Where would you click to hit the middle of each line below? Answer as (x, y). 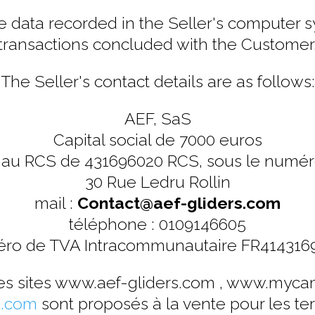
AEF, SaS (157, 118)
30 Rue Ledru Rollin (157, 181)
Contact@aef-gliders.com (179, 202)
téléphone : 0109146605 (157, 224)
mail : (56, 202)
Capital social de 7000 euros (157, 139)
